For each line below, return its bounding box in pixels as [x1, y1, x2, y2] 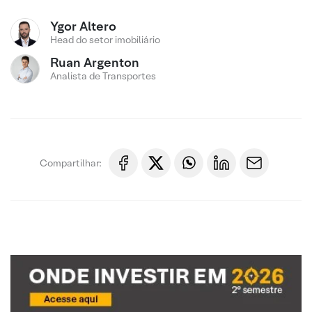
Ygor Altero [50, 18, 116, 34]
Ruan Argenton [50, 54, 139, 70]
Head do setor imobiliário [50, 33, 160, 46]
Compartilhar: [40, 156, 102, 169]
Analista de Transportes [50, 70, 156, 82]
